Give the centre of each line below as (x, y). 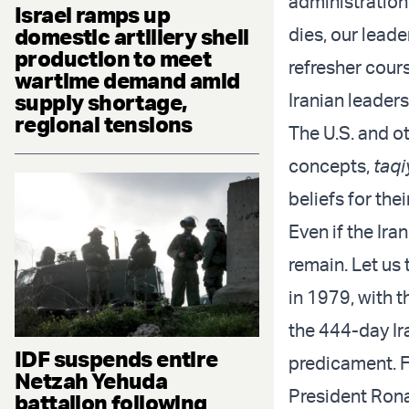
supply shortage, (101, 103)
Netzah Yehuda (91, 380)
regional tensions (104, 125)
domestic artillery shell (132, 37)
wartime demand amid (127, 81)
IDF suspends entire (116, 358)
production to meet (113, 59)
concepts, (331, 165)
